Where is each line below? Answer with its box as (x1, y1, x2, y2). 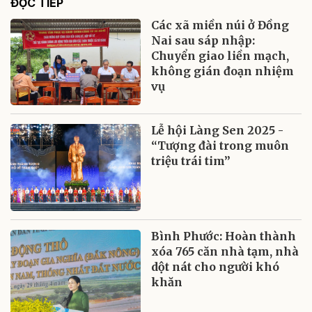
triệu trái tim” (151, 154, 231, 169)
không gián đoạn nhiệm (151, 63, 295, 78)
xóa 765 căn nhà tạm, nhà (151, 244, 299, 259)
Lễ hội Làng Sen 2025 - (151, 123, 284, 138)
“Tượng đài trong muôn (151, 139, 290, 153)
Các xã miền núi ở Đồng (151, 17, 290, 32)
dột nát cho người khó (151, 260, 280, 274)
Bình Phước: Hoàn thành (151, 229, 297, 244)
